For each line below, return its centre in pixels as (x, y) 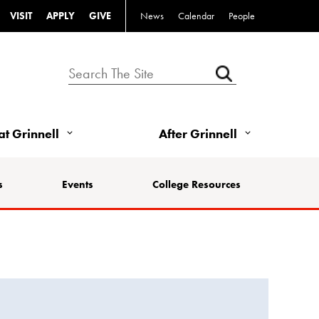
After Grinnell (198, 133)
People (242, 16)
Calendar (196, 16)
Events (77, 184)
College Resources (196, 184)
